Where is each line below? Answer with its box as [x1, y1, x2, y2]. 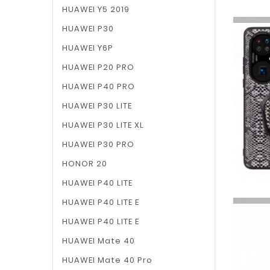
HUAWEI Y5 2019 [62, 4, 130, 15]
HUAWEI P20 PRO [62, 61, 134, 73]
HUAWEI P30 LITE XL [62, 119, 144, 131]
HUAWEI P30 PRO [62, 139, 134, 150]
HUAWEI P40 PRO [62, 81, 135, 92]
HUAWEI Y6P [62, 42, 113, 54]
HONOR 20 [62, 158, 107, 169]
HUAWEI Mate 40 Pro [62, 254, 152, 266]
